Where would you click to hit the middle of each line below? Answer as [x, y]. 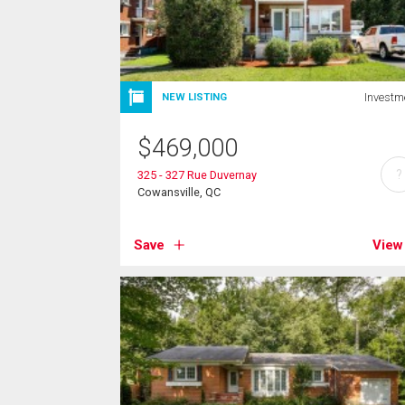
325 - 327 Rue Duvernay [198, 174]
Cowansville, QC [179, 192]
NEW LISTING [195, 97]
